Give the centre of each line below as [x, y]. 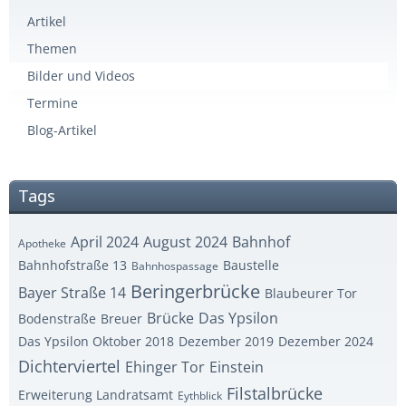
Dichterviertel [69, 366]
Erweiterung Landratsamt [96, 395]
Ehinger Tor [165, 367]
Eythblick [200, 396]
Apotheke [42, 243]
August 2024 [185, 242]
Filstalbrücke [275, 393]
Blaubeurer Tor [311, 293]
